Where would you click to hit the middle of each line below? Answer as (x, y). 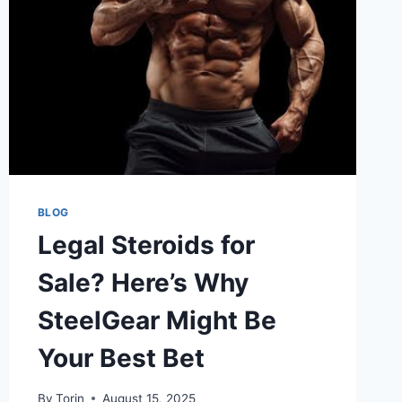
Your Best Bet (121, 358)
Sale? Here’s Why (143, 282)
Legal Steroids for (146, 245)
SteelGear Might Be (157, 320)
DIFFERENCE (154, 51)
